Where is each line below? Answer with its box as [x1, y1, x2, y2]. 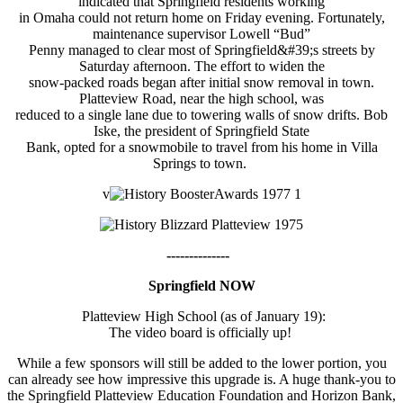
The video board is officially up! [108, 325, 295, 341]
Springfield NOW [148, 278, 255, 294]
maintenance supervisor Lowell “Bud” [93, 26, 310, 42]
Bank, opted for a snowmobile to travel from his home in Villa [25, 139, 378, 156]
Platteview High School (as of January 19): [81, 309, 326, 325]
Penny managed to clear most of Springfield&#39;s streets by [28, 42, 375, 58]
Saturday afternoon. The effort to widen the [78, 58, 325, 75]
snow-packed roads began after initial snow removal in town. [29, 75, 374, 91]
